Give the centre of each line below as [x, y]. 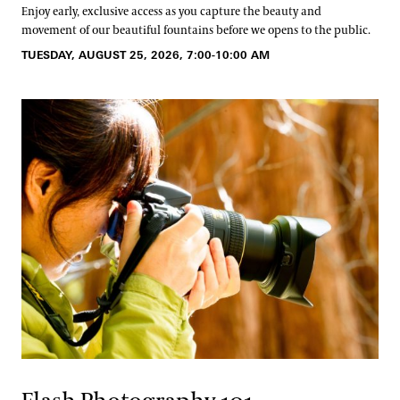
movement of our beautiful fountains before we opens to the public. [196, 30]
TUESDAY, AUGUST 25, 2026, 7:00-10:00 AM [146, 54]
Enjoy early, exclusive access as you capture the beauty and [171, 11]
